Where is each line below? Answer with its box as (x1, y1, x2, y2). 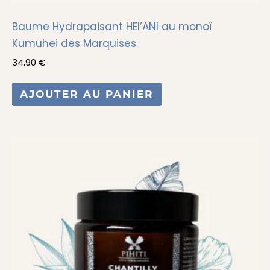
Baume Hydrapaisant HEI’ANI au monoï (12, 19, 212, 34)
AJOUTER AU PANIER (19, 88, 154, 101)
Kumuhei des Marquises (12, 36, 136, 51)
